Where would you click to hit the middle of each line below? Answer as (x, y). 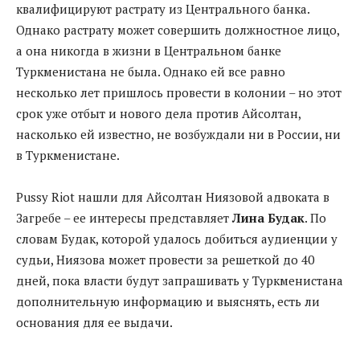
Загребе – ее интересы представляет (124, 217)
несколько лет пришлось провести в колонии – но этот (179, 92)
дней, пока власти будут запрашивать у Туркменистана (180, 280)
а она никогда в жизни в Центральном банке (149, 50)
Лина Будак (268, 217)
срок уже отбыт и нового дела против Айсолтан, (158, 113)
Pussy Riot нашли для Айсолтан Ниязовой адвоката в (173, 196)
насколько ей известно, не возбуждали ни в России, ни (178, 134)
